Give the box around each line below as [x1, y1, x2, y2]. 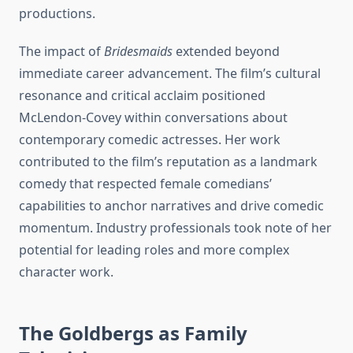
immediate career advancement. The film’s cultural [19, 65, 321, 83]
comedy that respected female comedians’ [19, 175, 272, 193]
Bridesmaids [104, 43, 173, 61]
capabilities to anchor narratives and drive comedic [19, 197, 324, 215]
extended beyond [173, 43, 280, 61]
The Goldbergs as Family [19, 320, 247, 347]
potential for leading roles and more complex [19, 241, 289, 259]
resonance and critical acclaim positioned [19, 87, 266, 105]
